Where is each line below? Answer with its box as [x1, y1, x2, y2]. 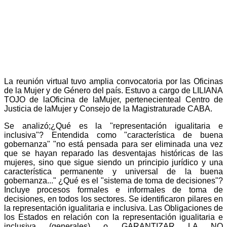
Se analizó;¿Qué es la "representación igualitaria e [4, 122, 223, 131]
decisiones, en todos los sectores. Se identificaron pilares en [4, 195, 223, 204]
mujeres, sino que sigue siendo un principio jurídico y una [4, 158, 223, 167]
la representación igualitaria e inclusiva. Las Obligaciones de [4, 204, 223, 213]
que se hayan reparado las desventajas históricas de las [4, 149, 223, 158]
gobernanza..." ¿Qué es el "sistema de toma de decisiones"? [4, 176, 223, 185]
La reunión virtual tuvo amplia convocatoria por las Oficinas [4, 77, 223, 86]
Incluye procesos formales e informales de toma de [4, 185, 223, 195]
